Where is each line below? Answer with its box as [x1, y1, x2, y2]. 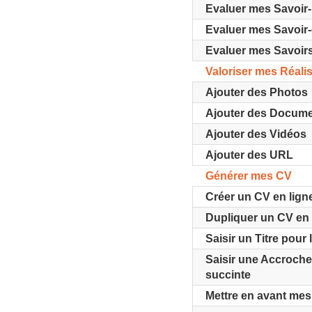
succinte [205, 269, 251, 281]
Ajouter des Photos [205, 86, 309, 98]
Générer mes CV [205, 170, 292, 182]
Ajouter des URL [205, 149, 294, 161]
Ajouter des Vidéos [205, 128, 307, 140]
